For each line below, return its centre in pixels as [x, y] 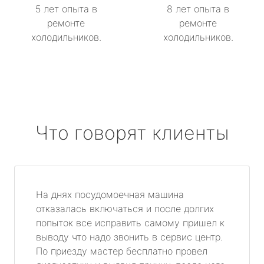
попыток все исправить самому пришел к [130, 222]
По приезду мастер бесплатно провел [122, 251]
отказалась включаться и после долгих [125, 208]
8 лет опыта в [198, 9]
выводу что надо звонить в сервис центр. [129, 237]
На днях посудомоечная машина [110, 194]
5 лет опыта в [66, 9]
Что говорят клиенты [132, 133]
